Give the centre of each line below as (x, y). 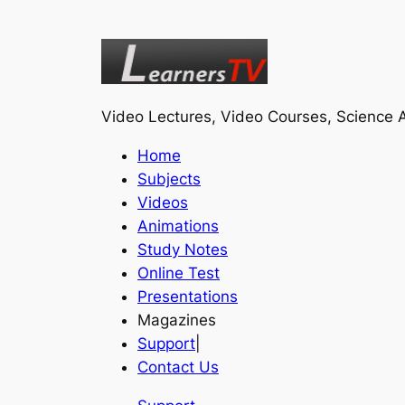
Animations (178, 226)
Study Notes (183, 250)
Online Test (179, 273)
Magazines (177, 320)
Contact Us (178, 367)
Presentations (188, 297)
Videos (163, 203)
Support (166, 344)
